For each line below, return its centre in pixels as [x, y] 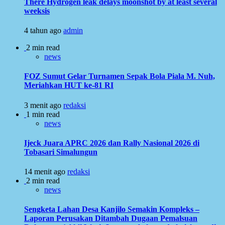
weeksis [37, 11]
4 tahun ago [44, 31]
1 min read [43, 114]
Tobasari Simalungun [61, 152]
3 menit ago [44, 105]
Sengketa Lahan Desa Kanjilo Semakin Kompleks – [112, 209]
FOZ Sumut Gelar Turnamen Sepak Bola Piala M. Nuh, [120, 76]
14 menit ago [46, 172]
